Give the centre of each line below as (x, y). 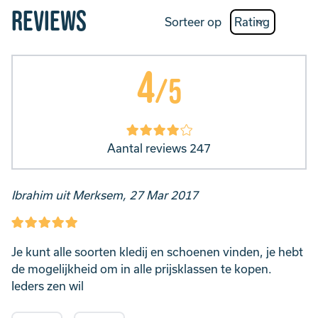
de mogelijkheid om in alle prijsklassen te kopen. (142, 269)
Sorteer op (193, 22)
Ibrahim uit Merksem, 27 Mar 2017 (105, 195)
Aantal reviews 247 (159, 148)
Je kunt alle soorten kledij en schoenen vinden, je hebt (157, 252)
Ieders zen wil (48, 286)
